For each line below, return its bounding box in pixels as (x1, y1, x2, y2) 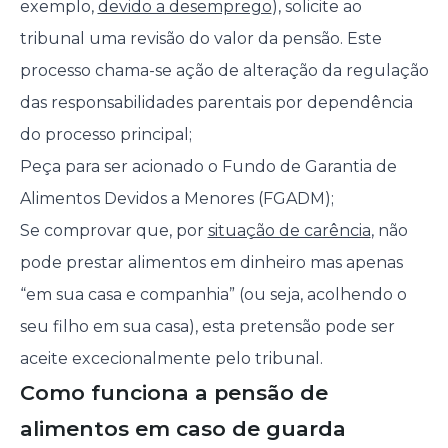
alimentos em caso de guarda (19, 416, 346, 442)
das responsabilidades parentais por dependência (19, 93, 413, 113)
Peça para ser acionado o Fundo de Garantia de (19, 157, 397, 177)
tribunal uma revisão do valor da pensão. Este (19, 29, 382, 49)
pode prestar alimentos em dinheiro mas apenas (19, 253, 403, 273)
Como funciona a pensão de (19, 380, 328, 406)
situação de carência (207, 221, 371, 241)
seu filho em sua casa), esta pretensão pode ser (19, 317, 395, 337)
